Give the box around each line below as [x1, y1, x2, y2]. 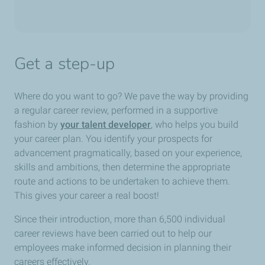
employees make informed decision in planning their [14, 242, 231, 254]
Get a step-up [14, 53, 115, 76]
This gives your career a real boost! [14, 190, 159, 202]
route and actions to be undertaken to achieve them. [14, 176, 230, 188]
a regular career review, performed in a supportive [14, 105, 218, 117]
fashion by [14, 119, 60, 131]
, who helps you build [151, 119, 238, 131]
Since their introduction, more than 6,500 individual [14, 214, 225, 225]
